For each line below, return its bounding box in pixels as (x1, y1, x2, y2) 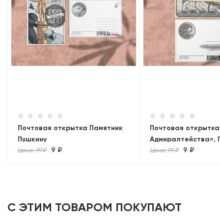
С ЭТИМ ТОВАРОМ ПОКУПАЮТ (7, 199, 182, 214)
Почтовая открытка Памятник (18, 123, 123, 132)
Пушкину (18, 135, 47, 143)
